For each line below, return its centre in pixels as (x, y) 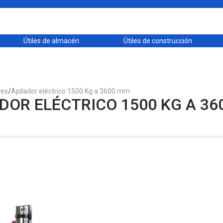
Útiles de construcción (158, 41)
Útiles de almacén (52, 41)
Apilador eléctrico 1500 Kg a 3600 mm (70, 91)
